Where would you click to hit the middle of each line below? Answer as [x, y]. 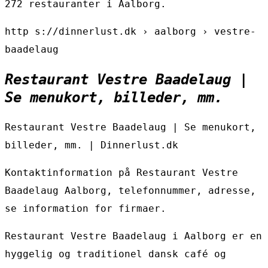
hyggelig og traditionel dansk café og [115, 254]
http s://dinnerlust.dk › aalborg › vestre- [130, 32]
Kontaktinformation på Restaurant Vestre [121, 173]
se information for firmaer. [86, 209]
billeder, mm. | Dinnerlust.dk [92, 145]
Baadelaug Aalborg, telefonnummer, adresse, [130, 191]
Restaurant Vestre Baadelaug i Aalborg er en [133, 236]
